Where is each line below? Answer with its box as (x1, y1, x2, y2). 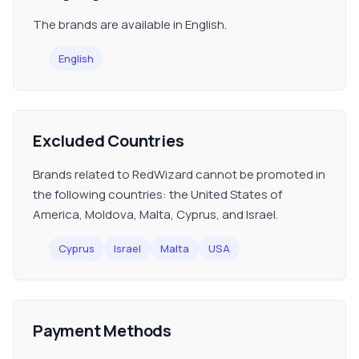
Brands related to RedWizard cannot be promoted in (33, 166, 325, 183)
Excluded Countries (33, 130, 184, 151)
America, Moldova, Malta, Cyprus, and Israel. (33, 206, 278, 223)
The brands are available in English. (33, 16, 227, 33)
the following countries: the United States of (33, 186, 282, 203)
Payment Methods (33, 320, 171, 341)
